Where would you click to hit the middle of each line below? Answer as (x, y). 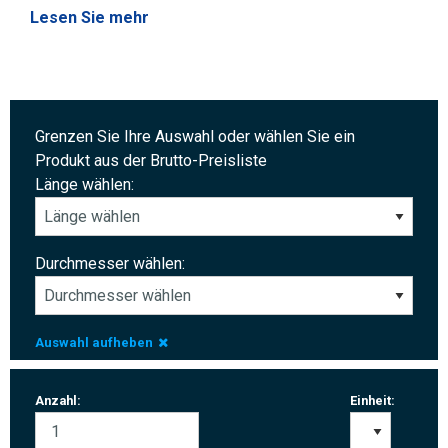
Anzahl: (58, 400)
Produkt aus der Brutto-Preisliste (151, 160)
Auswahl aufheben (94, 342)
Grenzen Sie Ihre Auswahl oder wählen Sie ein (195, 136)
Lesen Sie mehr (89, 17)
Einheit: (372, 400)
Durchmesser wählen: (110, 263)
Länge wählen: (84, 184)
